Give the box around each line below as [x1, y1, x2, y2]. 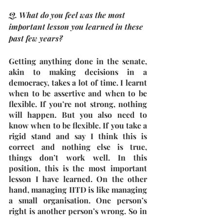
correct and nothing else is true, [9, 142, 147, 152]
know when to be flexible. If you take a [9, 120, 147, 130]
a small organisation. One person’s [9, 195, 147, 205]
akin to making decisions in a [9, 67, 147, 77]
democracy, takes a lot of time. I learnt [9, 77, 147, 88]
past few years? [9, 33, 63, 43]
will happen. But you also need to [9, 109, 147, 120]
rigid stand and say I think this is [9, 131, 147, 141]
